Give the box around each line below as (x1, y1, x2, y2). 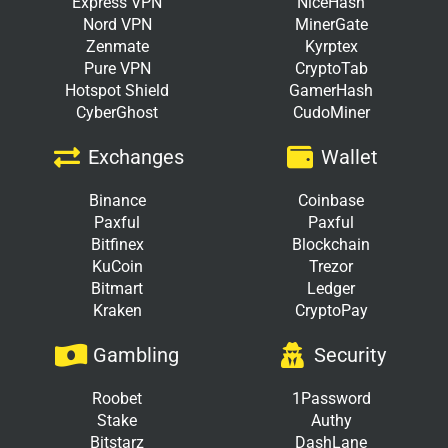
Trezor (309, 257, 353, 277)
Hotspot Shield (65, 81, 169, 101)
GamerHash (289, 81, 373, 101)
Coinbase (298, 191, 364, 211)
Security (313, 343, 386, 368)
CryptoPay (294, 301, 368, 321)
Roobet (92, 389, 142, 409)
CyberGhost (76, 103, 158, 123)
